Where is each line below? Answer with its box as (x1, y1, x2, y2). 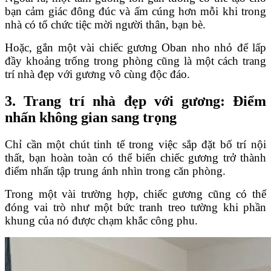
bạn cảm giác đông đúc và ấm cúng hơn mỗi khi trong (5, 5, 266, 18)
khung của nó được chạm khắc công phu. (5, 214, 198, 227)
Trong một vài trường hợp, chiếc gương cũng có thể (5, 188, 266, 201)
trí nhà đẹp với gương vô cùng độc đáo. (5, 68, 190, 81)
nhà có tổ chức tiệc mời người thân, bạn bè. (5, 18, 206, 31)
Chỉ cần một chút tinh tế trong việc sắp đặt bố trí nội (5, 138, 266, 151)
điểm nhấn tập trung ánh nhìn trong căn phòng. (5, 165, 226, 178)
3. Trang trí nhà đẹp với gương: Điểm (5, 93, 266, 109)
